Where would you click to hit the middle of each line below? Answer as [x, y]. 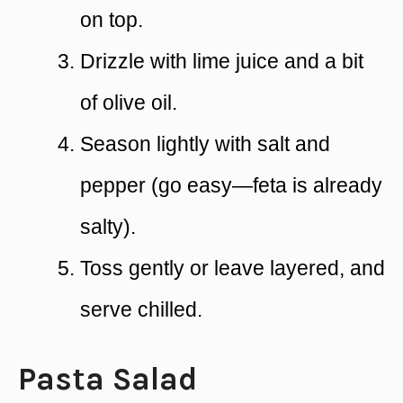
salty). [108, 226]
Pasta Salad [107, 380]
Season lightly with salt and [205, 143]
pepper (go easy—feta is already [231, 185]
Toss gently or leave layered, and [233, 268]
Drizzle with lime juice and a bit [222, 61]
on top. [112, 19]
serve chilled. [141, 309]
